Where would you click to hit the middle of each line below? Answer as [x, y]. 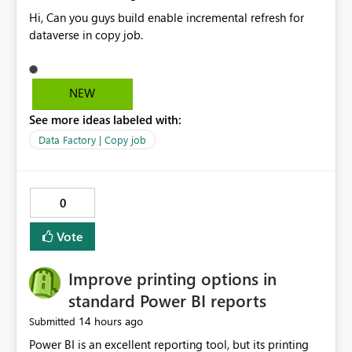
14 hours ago [111, 321]
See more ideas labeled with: [105, 120]
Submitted [52, 321]
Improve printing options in [172, 279]
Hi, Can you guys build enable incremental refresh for [167, 18]
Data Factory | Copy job [92, 140]
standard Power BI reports [167, 301]
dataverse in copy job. [88, 35]
